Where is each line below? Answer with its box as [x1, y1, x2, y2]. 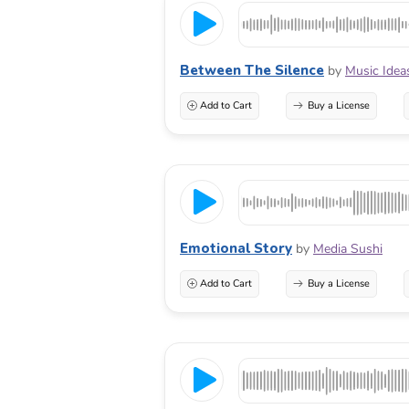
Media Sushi [313, 239, 383, 257]
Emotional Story [180, 238, 292, 257]
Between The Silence [180, 60, 324, 79]
